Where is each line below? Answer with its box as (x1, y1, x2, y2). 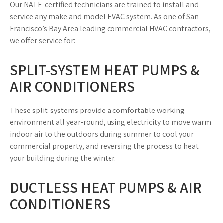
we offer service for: (10, 35, 75, 46)
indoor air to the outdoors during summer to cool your (10, 129, 194, 139)
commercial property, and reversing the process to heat (10, 141, 199, 151)
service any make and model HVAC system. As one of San (10, 11, 199, 22)
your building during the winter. (10, 153, 116, 163)
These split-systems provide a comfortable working (10, 105, 185, 115)
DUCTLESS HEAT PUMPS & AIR (10, 177, 202, 197)
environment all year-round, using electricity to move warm (10, 117, 211, 127)
